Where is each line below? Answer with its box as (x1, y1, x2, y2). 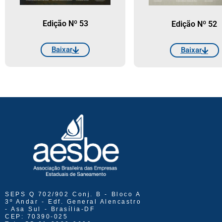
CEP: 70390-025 (5, 213, 68, 221)
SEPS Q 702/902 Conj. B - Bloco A (5, 191, 141, 198)
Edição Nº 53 (42, 19, 88, 29)
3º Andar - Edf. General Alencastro (5, 198, 141, 206)
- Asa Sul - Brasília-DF (5, 206, 95, 213)
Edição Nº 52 (171, 19, 218, 29)
